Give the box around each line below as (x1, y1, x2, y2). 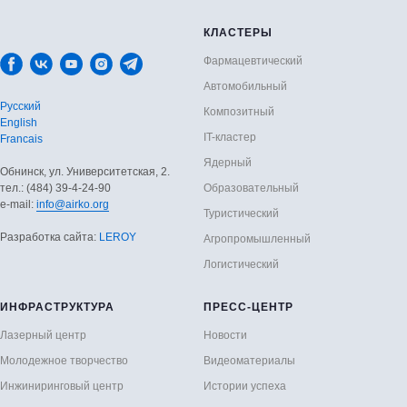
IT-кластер (203, 131, 256, 144)
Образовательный (203, 182, 299, 194)
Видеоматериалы (203, 354, 295, 367)
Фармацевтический (203, 55, 303, 67)
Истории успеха (203, 380, 286, 392)
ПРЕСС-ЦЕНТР (203, 301, 293, 313)
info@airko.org (36, 198, 109, 211)
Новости (203, 329, 247, 342)
